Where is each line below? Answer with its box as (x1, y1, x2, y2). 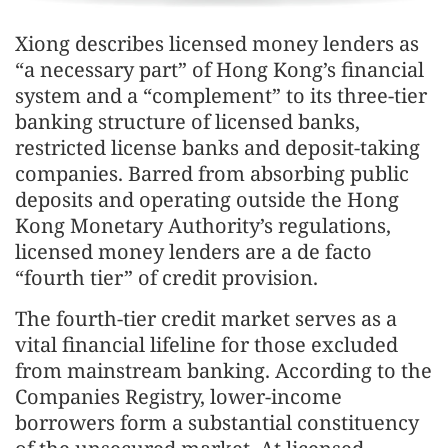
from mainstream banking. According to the (15, 357, 432, 385)
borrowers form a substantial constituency (15, 409, 419, 437)
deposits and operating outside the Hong (15, 186, 399, 214)
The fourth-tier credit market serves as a (15, 305, 397, 333)
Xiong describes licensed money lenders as (15, 30, 419, 58)
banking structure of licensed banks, (15, 108, 360, 136)
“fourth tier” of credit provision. (15, 264, 318, 292)
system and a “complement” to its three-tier (15, 82, 427, 110)
